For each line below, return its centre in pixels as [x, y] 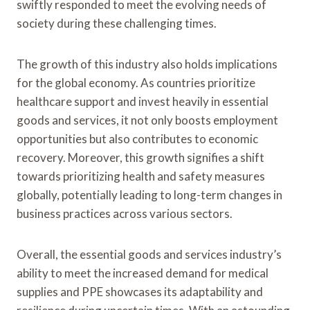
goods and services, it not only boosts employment [147, 120]
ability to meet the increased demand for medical [143, 273]
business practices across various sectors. [125, 213]
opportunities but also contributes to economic [137, 138]
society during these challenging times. [117, 23]
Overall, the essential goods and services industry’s [149, 254]
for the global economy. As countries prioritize [136, 82]
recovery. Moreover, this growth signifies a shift [140, 157]
